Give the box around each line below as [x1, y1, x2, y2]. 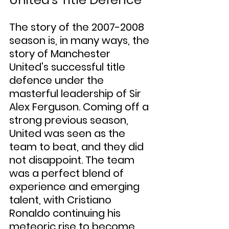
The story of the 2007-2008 [9, 20, 147, 34]
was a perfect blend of [9, 166, 126, 180]
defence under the [9, 73, 106, 87]
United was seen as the [9, 126, 128, 141]
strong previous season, [9, 113, 131, 127]
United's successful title [9, 60, 128, 74]
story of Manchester [9, 47, 113, 61]
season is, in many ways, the [9, 33, 152, 48]
